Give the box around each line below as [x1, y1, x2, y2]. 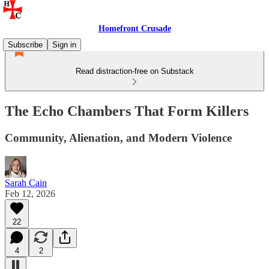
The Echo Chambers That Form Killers [5, 103, 249, 119]
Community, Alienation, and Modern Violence [5, 131, 232, 144]
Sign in [52, 40, 76, 49]
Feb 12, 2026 [5, 188, 55, 199]
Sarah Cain [5, 177, 47, 188]
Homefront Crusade [98, 24, 171, 33]
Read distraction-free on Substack [75, 67, 194, 76]
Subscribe [8, 40, 43, 49]
